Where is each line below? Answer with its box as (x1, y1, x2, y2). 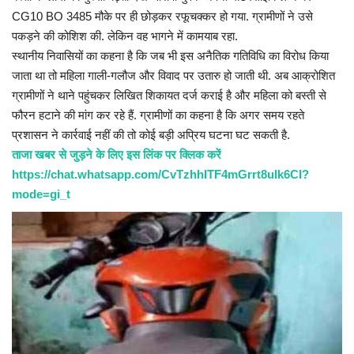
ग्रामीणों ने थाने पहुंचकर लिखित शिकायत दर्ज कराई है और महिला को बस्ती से (12, 88, 326, 103)
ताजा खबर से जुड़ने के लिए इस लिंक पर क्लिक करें (12, 148, 221, 162)
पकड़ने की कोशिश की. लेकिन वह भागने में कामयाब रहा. (12, 29, 238, 43)
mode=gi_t (12, 187, 70, 201)
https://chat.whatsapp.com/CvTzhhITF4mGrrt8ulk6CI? (12, 168, 309, 182)
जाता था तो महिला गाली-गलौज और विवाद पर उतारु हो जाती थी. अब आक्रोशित (12, 69, 335, 83)
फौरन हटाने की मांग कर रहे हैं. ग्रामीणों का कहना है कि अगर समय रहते (12, 108, 304, 122)
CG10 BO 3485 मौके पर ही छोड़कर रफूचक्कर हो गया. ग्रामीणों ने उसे (12, 9, 313, 24)
